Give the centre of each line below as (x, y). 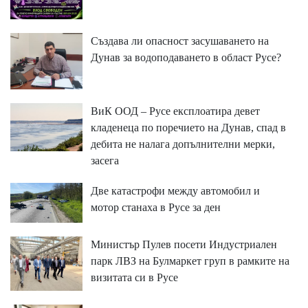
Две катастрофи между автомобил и (175, 191)
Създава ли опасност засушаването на (179, 41)
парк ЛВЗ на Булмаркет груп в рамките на (190, 261)
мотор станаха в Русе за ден (155, 207)
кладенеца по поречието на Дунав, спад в (188, 128)
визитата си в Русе (134, 278)
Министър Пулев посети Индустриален (184, 245)
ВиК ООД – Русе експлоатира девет (175, 111)
